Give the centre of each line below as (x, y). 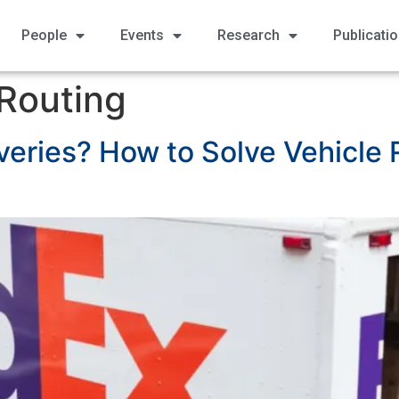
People (44, 35)
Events (142, 35)
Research (248, 35)
